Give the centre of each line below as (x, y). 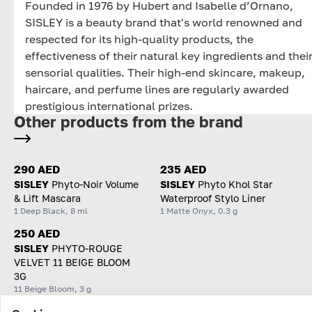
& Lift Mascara (47, 198)
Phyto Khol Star (235, 184)
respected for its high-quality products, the (139, 39)
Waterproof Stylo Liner (213, 198)
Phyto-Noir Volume (95, 184)
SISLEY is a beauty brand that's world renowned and (164, 22)
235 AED (183, 169)
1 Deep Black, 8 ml (51, 210)
